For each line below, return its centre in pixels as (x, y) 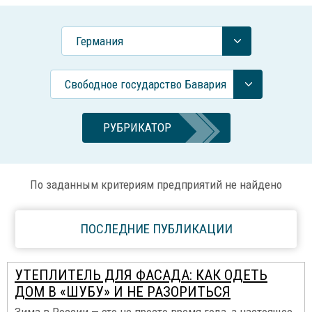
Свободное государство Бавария (146, 84)
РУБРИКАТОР (137, 127)
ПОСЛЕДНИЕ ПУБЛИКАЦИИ (156, 229)
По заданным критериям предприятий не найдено (156, 185)
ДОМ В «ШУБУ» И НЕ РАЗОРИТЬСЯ (123, 292)
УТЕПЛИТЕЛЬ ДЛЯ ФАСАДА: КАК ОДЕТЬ (141, 275)
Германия (100, 41)
